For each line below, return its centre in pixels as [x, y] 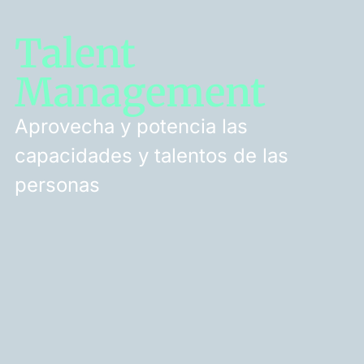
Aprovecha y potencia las [131, 126]
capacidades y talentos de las [152, 155]
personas [57, 184]
